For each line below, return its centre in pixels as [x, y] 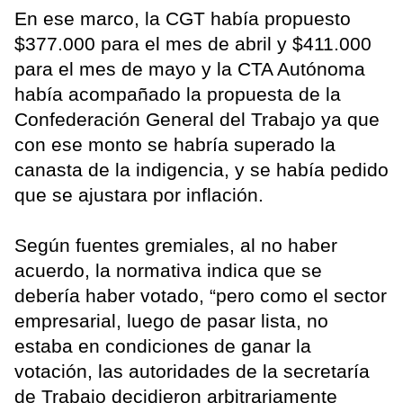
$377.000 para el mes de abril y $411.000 [193, 43]
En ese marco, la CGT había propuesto [183, 18]
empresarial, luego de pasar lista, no [171, 320]
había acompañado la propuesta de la [178, 94]
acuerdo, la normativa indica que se [168, 270]
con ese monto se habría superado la [175, 144]
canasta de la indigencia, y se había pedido [201, 169]
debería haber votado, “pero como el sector [201, 295]
